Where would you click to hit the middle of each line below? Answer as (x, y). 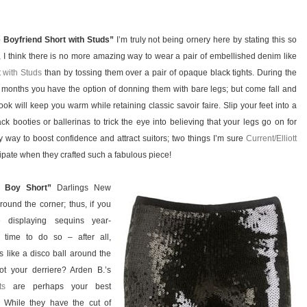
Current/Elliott (271, 139)
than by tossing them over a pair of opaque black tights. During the (170, 73)
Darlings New (81, 188)
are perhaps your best (58, 287)
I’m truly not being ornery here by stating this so (205, 40)
